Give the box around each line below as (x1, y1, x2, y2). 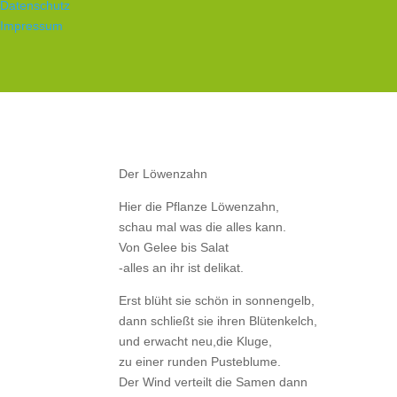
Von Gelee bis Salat (119, 239, 230, 254)
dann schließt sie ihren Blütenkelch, (119, 313, 318, 328)
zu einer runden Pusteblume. (119, 354, 282, 369)
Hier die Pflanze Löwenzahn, (119, 198, 280, 214)
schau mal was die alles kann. (119, 219, 287, 234)
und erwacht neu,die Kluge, (119, 333, 273, 348)
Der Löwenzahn (119, 166, 208, 181)
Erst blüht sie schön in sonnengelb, (119, 292, 315, 307)
